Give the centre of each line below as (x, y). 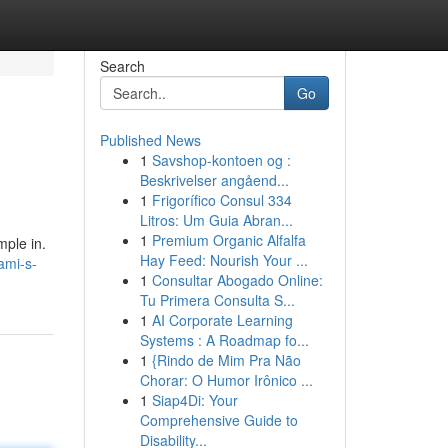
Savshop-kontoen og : (221, 160)
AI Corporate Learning (222, 320)
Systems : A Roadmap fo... (224, 340)
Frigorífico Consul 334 (221, 200)
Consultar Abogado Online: (237, 280)
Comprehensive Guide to (218, 420)
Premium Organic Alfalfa (228, 240)
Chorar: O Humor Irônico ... (226, 380)
